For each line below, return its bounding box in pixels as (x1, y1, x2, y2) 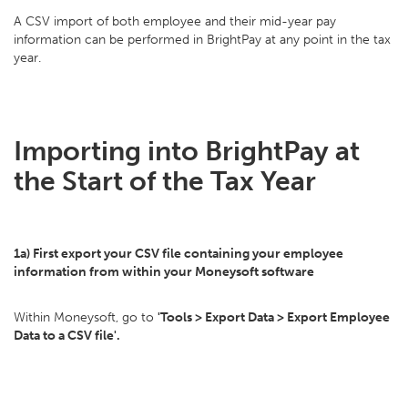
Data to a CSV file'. (14, 328, 120, 343)
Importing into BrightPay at (14, 135, 360, 168)
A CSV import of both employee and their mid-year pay (14, 14, 336, 29)
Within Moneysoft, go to (14, 310, 158, 325)
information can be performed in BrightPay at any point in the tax (14, 32, 391, 47)
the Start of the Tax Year (14, 165, 316, 198)
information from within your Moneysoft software (14, 264, 314, 280)
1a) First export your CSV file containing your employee (14, 246, 343, 261)
